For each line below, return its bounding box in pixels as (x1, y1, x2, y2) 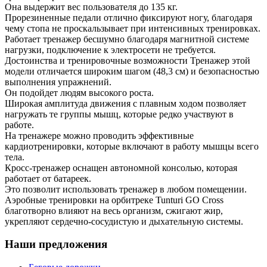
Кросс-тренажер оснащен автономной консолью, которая (5, 162, 237, 173)
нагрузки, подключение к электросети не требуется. (5, 44, 216, 55)
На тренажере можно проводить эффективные (5, 130, 194, 141)
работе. (5, 119, 34, 130)
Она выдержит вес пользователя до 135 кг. (5, 1, 178, 12)
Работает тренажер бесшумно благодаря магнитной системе (5, 33, 249, 44)
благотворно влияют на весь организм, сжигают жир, (5, 205, 223, 216)
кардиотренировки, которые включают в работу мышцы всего (5, 141, 259, 151)
